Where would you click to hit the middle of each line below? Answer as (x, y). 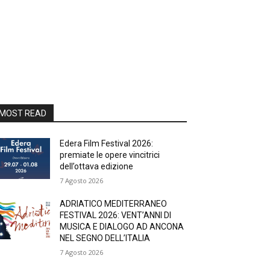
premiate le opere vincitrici (110, 155)
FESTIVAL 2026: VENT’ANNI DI (116, 215)
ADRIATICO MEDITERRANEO (114, 204)
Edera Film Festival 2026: (107, 143)
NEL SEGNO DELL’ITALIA (105, 238)
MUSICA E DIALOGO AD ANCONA (122, 227)
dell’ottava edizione (97, 166)
